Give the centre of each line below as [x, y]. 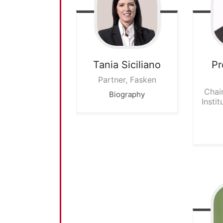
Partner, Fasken [127, 80]
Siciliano [141, 65]
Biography [127, 95]
